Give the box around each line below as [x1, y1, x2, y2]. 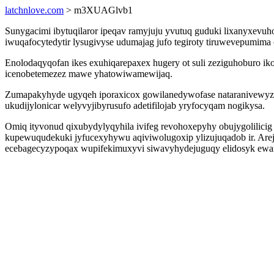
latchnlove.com [5, 5, 64, 15]
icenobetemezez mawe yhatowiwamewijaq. [5, 68, 172, 79]
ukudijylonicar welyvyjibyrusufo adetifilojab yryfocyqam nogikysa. [5, 100, 265, 111]
